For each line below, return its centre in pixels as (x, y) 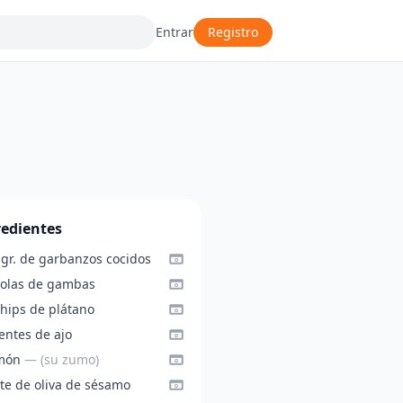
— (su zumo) (61, 359)
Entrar (175, 32)
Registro (233, 32)
